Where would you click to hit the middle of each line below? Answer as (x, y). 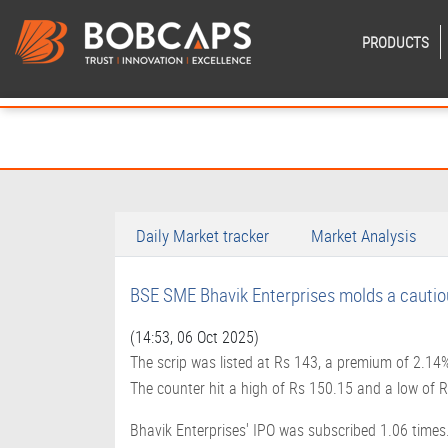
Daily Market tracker (202, 235)
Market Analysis (364, 235)
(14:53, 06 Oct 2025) (194, 337)
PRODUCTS (395, 42)
